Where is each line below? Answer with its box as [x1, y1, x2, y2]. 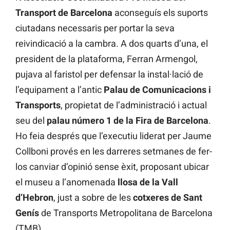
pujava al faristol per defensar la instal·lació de [15, 69, 203, 80]
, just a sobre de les [53, 192, 133, 203]
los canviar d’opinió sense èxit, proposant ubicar [15, 161, 209, 172]
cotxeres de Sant [133, 192, 202, 203]
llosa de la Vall [118, 177, 178, 188]
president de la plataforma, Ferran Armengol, [15, 53, 198, 65]
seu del [15, 115, 47, 126]
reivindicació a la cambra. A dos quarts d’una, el [15, 38, 208, 49]
